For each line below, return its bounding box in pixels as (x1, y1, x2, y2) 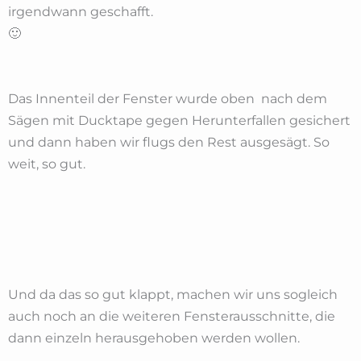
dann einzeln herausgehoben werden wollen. (8, 330, 300, 346)
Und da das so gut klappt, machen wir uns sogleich (8, 286, 338, 302)
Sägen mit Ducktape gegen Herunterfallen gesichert (8, 112, 351, 128)
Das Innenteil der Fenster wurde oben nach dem (8, 90, 327, 106)
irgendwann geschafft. (8, 3, 153, 19)
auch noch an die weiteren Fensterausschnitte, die (8, 308, 335, 324)
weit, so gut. (8, 156, 85, 172)
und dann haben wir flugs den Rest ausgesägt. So (8, 134, 330, 150)
